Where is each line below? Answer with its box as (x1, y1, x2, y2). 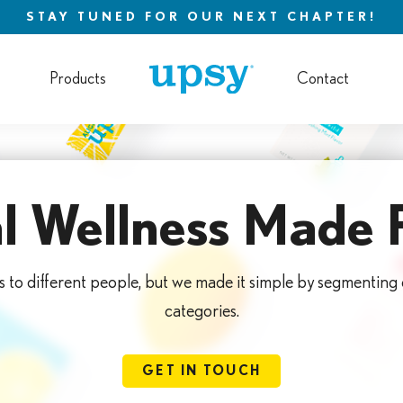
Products (49, 71, 106, 87)
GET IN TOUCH (142, 364, 261, 378)
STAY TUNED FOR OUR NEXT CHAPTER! (26, 11, 377, 23)
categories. (164, 302, 239, 320)
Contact (297, 71, 349, 87)
